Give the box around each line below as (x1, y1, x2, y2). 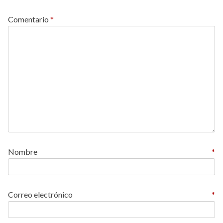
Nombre (8, 147, 37, 156)
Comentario (8, 14, 50, 24)
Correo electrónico (8, 190, 73, 199)
